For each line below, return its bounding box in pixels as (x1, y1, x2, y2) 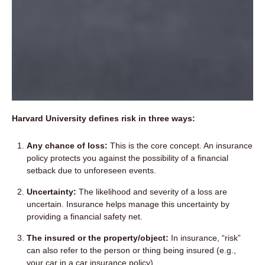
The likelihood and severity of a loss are (76, 186, 227, 196)
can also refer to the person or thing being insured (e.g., (27, 245, 236, 255)
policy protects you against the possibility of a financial (27, 153, 228, 163)
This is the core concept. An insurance (108, 140, 253, 150)
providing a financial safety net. (27, 211, 143, 221)
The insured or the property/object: (27, 232, 169, 243)
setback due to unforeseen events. (27, 165, 156, 175)
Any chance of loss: (27, 140, 108, 150)
